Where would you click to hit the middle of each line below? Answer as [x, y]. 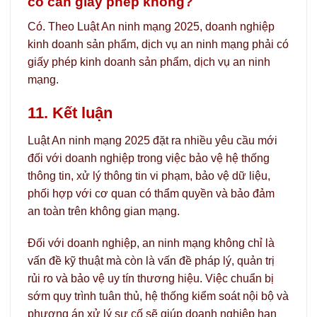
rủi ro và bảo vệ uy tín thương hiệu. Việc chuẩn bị [151, 279]
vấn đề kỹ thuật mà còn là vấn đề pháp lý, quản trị [151, 261]
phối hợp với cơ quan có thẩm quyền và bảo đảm [151, 193]
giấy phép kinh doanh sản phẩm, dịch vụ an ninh [149, 62]
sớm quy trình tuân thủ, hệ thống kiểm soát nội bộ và [158, 296]
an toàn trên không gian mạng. [104, 211]
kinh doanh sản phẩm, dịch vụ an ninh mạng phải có [158, 44]
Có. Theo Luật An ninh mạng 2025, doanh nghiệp [151, 26]
